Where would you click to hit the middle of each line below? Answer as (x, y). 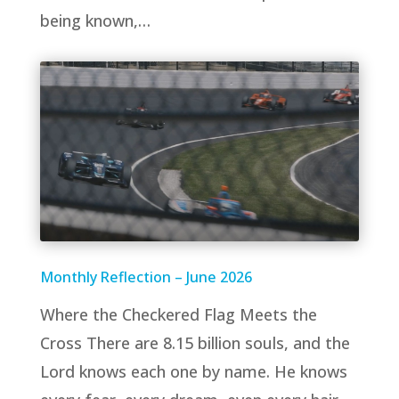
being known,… (95, 21)
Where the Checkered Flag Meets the (178, 314)
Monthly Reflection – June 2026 (146, 277)
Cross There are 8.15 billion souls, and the (195, 342)
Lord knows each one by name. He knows (193, 371)
